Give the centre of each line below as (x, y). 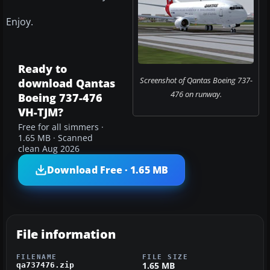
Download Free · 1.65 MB (108, 170)
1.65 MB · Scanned (55, 138)
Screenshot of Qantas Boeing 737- (196, 80)
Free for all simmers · (61, 127)
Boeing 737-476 (60, 98)
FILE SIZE (165, 257)
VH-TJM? (41, 112)
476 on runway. (196, 94)
